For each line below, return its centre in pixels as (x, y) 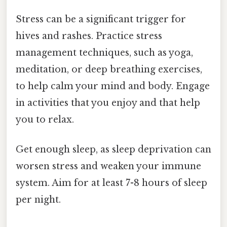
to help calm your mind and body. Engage (113, 86)
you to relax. (45, 119)
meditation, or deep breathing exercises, (109, 69)
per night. (38, 200)
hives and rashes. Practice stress (89, 36)
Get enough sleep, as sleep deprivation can (113, 150)
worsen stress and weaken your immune (108, 166)
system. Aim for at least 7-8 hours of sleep (111, 183)
